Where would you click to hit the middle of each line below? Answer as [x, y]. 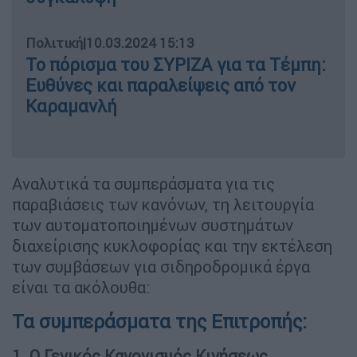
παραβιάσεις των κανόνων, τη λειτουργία [163, 205]
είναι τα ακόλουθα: [81, 288]
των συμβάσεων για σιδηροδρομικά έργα [161, 267]
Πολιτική [54, 43]
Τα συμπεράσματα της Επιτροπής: [162, 322]
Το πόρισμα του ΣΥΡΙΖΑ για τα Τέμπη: [176, 65]
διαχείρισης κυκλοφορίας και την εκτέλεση [172, 246]
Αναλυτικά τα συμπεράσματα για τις [143, 184]
